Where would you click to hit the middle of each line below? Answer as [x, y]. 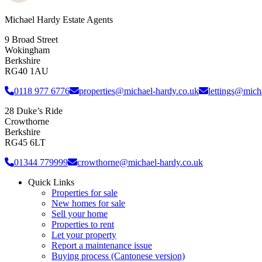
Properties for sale [85, 193]
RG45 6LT [25, 143]
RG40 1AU [27, 71]
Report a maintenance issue [102, 246]
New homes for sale [88, 204]
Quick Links [51, 182]
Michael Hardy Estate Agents [59, 20]
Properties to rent [83, 225]
